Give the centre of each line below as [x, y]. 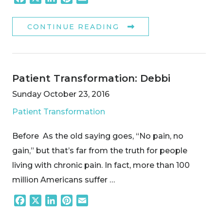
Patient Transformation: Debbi [91, 78]
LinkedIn [74, 200]
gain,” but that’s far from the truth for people [100, 150]
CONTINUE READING [73, 27]
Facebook [46, 200]
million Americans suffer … [64, 180]
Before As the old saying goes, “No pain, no [98, 136]
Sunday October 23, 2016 [61, 94]
